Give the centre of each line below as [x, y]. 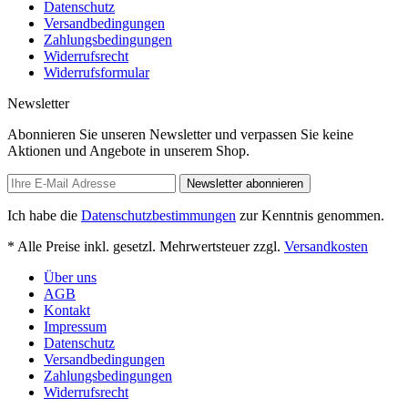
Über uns [70, 277]
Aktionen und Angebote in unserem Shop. [128, 150]
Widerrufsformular [97, 72]
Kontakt [67, 310]
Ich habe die [44, 215]
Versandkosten [326, 246]
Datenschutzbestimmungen [158, 215]
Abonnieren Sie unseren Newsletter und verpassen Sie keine [180, 134]
